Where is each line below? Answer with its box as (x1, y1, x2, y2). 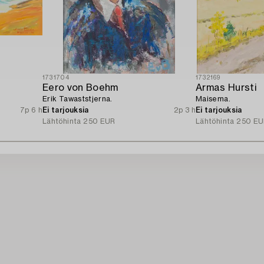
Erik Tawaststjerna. (42, 95, 113, 103)
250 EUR (83, 117, 115, 125)
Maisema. (196, 95, 230, 103)
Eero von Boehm (42, 82, 118, 93)
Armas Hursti (196, 82, 257, 93)
